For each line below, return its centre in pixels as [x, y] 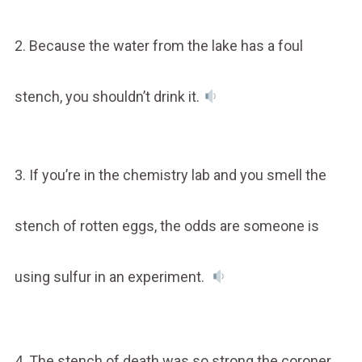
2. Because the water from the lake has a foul [158, 45]
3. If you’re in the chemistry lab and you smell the [170, 175]
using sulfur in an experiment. [112, 276]
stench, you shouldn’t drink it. [108, 96]
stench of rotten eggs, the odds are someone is [166, 225]
